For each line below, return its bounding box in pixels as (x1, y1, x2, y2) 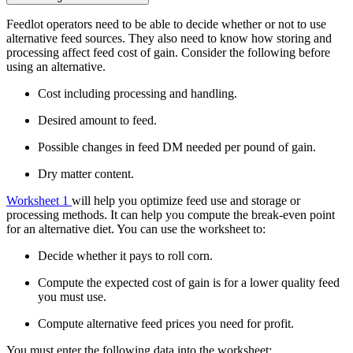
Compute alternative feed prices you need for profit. (38, 316, 294, 330)
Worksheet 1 (6, 193, 72, 207)
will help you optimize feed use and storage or (72, 193, 300, 207)
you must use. (38, 289, 106, 303)
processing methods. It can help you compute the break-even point (6, 207, 335, 221)
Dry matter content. (38, 166, 134, 180)
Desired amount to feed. (38, 113, 157, 127)
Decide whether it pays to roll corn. (38, 248, 213, 262)
